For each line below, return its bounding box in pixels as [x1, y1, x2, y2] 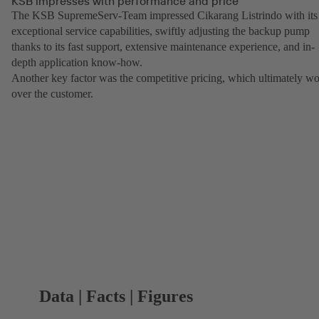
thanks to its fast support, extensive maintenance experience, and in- [11, 40, 315, 53]
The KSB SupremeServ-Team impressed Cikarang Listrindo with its [11, 9, 318, 21]
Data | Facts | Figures [39, 286, 194, 305]
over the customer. [11, 87, 93, 100]
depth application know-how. [11, 56, 142, 68]
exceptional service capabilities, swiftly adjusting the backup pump [11, 24, 310, 37]
